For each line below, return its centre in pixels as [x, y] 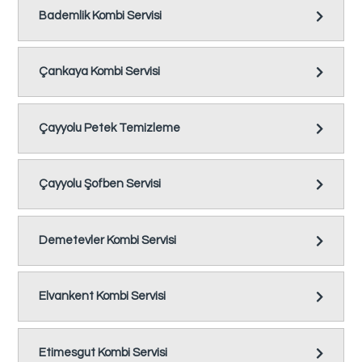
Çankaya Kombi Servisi [100, 72]
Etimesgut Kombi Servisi [103, 352]
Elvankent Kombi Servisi [103, 297]
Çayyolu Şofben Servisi [100, 184]
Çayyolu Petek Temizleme [110, 128]
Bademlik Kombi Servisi [101, 15]
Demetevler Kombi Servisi [108, 240]
